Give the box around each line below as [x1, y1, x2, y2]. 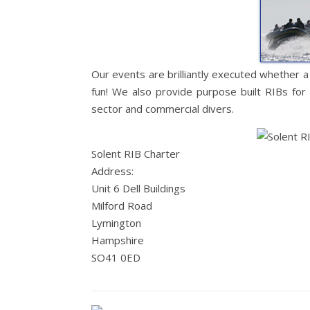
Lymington [91, 216, 141, 230]
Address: [91, 164, 134, 178]
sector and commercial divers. [91, 102, 234, 116]
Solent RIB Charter [91, 147, 180, 161]
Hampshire [91, 233, 144, 247]
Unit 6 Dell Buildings [91, 181, 185, 195]
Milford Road [91, 199, 152, 212]
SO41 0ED [91, 250, 140, 264]
